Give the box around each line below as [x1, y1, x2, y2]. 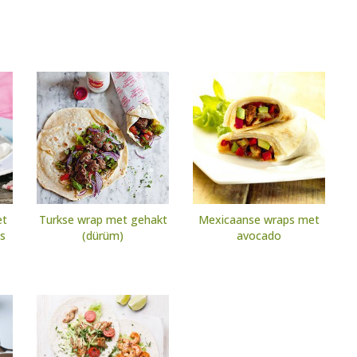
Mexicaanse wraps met [198, 212, 320, 228]
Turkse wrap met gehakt [38, 212, 167, 228]
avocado [237, 228, 281, 244]
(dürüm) [82, 228, 124, 244]
